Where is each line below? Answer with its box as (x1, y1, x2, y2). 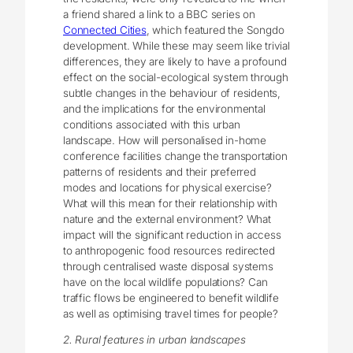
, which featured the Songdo (146, 23, 284, 36)
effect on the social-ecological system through (63, 70, 288, 84)
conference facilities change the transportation (63, 149, 288, 162)
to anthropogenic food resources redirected (63, 243, 275, 257)
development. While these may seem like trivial (63, 39, 290, 52)
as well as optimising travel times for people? (63, 307, 278, 320)
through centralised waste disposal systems (63, 259, 273, 273)
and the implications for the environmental (63, 102, 266, 115)
